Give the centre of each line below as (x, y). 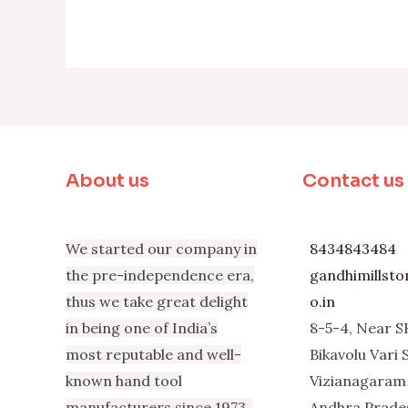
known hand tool (124, 381)
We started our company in (161, 249)
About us (107, 180)
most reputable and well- (153, 355)
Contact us (353, 180)
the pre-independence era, (160, 275)
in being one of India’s (142, 328)
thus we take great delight (157, 302)
